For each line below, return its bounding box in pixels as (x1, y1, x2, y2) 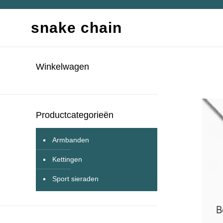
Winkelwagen (36, 62, 89, 72)
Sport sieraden (52, 175, 99, 183)
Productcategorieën (36, 110, 113, 120)
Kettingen (52, 155, 82, 163)
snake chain (31, 19, 122, 36)
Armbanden (52, 136, 89, 144)
